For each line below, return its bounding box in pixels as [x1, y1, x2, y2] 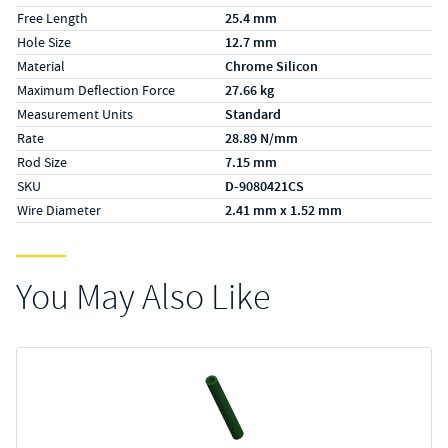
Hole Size [17, 33, 71, 51]
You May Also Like [16, 275, 270, 320]
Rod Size [17, 153, 67, 171]
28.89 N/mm [225, 129, 298, 148]
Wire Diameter [17, 201, 101, 219]
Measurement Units [17, 105, 133, 123]
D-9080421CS [225, 177, 304, 196]
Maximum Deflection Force [17, 81, 175, 99]
